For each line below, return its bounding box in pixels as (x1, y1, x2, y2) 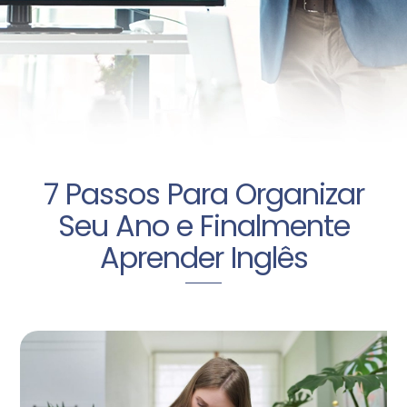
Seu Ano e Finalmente (57, 205, 350, 247)
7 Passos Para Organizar (43, 174, 364, 215)
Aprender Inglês (99, 237, 308, 279)
